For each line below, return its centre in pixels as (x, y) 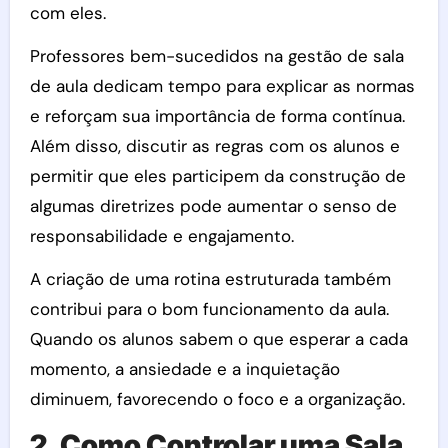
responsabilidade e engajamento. (161, 235)
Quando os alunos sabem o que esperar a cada (218, 338)
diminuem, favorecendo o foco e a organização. (217, 398)
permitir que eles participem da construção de (217, 175)
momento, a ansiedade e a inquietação (184, 368)
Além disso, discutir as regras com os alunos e (214, 145)
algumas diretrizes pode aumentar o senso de (213, 205)
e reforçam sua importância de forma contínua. (217, 115)
